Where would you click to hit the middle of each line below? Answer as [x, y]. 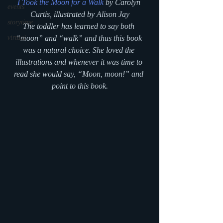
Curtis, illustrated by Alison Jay [80, 14]
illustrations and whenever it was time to [80, 62]
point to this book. [80, 86]
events [16, 7]
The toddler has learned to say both [80, 26]
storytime [20, 22]
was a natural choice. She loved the [80, 50]
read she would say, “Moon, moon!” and [80, 74]
